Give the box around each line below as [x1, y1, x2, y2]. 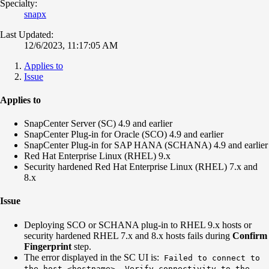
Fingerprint [24, 241, 71, 252]
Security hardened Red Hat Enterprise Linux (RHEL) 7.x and [24, 162, 258, 172]
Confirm [232, 230, 267, 241]
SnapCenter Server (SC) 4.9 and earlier [24, 118, 172, 129]
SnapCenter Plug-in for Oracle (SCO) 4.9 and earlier [24, 129, 223, 140]
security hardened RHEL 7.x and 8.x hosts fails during [24, 230, 232, 241]
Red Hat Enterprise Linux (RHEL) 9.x [24, 151, 171, 162]
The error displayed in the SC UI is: [24, 252, 164, 262]
